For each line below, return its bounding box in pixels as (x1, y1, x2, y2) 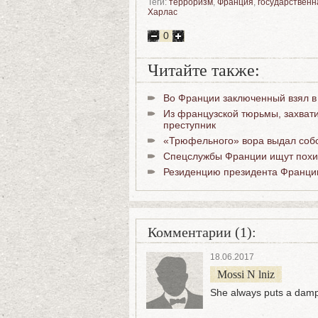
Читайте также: (148, 61, 260, 79)
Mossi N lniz (217, 268, 275, 280)
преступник (163, 119, 216, 131)
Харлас (148, 7, 177, 17)
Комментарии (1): (148, 224, 256, 240)
